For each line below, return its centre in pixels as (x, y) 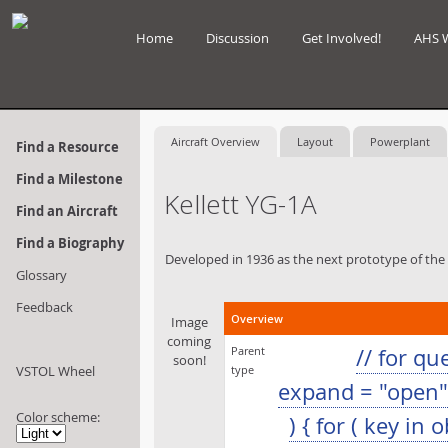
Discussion (237, 38)
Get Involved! (341, 38)
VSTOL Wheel (55, 371)
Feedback (44, 307)
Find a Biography (70, 243)
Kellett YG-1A (240, 204)
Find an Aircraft (67, 211)
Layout (315, 141)
